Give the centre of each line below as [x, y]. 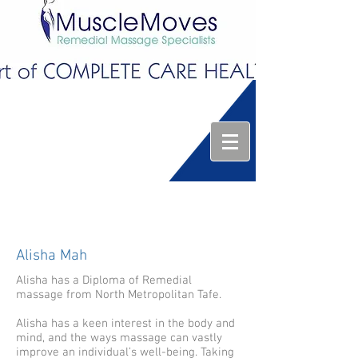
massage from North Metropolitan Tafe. [119, 295]
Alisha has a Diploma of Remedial [104, 280]
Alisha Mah [52, 256]
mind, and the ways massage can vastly [119, 338]
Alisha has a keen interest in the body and [125, 324]
